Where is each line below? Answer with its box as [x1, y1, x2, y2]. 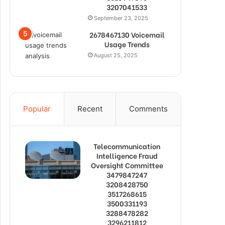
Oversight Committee [90, 160, 163, 170]
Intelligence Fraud [96, 150, 158, 161]
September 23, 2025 [94, 15, 148, 22]
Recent [77, 104, 102, 114]
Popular [23, 104, 51, 114]
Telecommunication [93, 141, 160, 151]
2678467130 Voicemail [89, 29, 165, 40]
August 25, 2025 [94, 52, 138, 59]
